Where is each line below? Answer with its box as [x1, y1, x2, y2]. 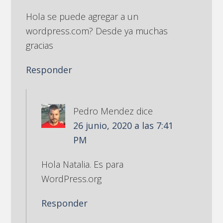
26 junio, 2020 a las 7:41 [73, 119, 174, 131]
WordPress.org [41, 172, 102, 185]
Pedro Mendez [73, 105, 134, 117]
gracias [26, 39, 54, 51]
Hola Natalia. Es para [41, 158, 124, 170]
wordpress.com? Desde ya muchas [26, 24, 168, 37]
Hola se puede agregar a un [26, 10, 139, 22]
